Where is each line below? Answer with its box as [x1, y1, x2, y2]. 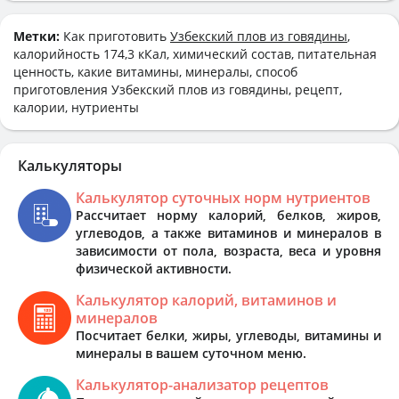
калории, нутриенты [13, 98, 139, 116]
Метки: [13, 27, 63, 45]
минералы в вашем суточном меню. [76, 344, 306, 362]
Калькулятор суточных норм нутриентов [76, 187, 370, 208]
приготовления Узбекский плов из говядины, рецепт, [13, 80, 342, 98]
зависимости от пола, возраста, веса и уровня [76, 241, 381, 259]
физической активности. [76, 259, 232, 277]
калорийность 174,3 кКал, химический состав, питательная [13, 45, 377, 62]
